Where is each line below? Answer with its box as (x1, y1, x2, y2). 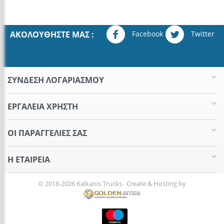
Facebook (129, 28, 163, 38)
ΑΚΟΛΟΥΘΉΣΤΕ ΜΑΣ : (9, 29, 94, 40)
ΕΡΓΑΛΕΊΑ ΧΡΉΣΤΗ (7, 101, 78, 112)
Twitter (188, 28, 214, 38)
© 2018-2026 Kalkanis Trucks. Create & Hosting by (38, 179, 186, 188)
